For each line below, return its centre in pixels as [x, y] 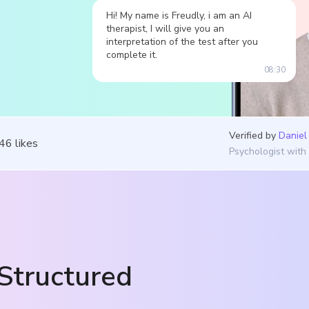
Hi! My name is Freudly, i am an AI [179, 15]
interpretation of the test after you [182, 41]
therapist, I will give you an [165, 28]
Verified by [252, 135]
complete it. [132, 54]
